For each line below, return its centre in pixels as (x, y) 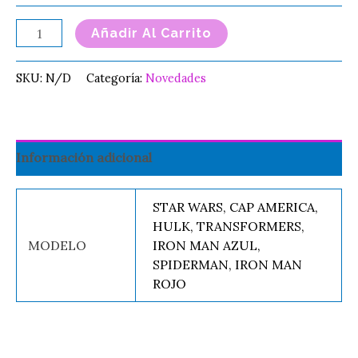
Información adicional (84, 157)
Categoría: (116, 78)
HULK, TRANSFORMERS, (229, 226)
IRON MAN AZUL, (207, 245)
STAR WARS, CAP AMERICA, (236, 207)
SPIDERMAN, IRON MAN (228, 264)
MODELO (58, 245)
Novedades (176, 78)
